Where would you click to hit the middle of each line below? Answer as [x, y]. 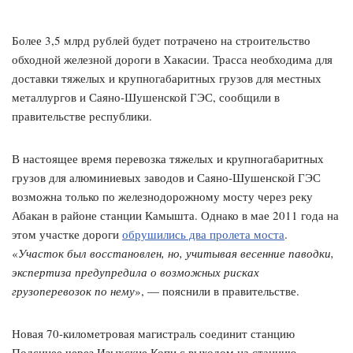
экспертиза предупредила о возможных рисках [136, 272]
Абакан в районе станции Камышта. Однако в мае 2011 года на [175, 216]
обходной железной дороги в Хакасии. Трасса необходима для [172, 59]
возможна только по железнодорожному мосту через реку [162, 197]
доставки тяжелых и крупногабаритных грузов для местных [167, 78]
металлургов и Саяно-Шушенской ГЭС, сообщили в [146, 97]
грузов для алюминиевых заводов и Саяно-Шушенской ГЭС [166, 178]
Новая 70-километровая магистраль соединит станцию [153, 334]
